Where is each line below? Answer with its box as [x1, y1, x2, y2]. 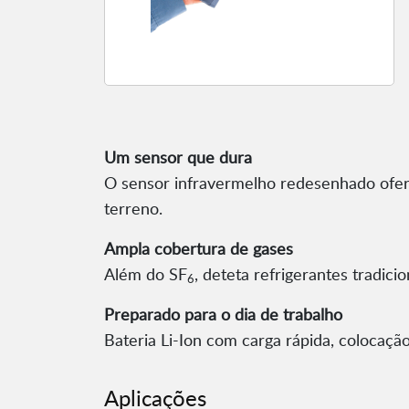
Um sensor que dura [104, 146, 252, 169]
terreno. [104, 197, 163, 220]
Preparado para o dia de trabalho [104, 303, 342, 326]
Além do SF [104, 263, 187, 286]
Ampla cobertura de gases [104, 237, 293, 260]
